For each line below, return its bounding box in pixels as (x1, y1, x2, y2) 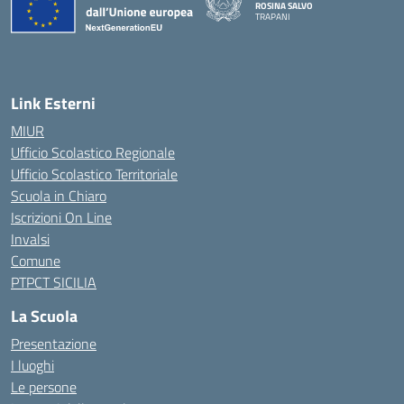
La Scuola (11, 304, 78, 328)
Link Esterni (11, 91, 96, 115)
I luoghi (11, 354, 54, 376)
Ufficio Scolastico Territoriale (11, 163, 178, 185)
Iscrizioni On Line (11, 207, 112, 228)
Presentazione (11, 333, 96, 354)
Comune (11, 250, 60, 271)
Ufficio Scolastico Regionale (11, 142, 175, 163)
